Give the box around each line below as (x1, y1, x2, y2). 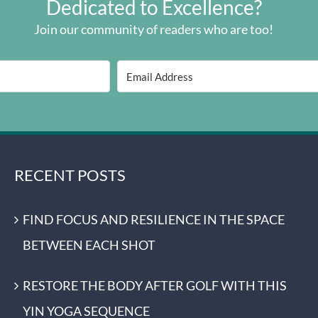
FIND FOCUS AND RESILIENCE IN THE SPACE (23, 212, 285, 227)
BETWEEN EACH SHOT (23, 237, 155, 253)
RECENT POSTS (14, 165, 126, 185)
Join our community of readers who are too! (34, 21, 273, 37)
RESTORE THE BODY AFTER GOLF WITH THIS (23, 278, 287, 293)
